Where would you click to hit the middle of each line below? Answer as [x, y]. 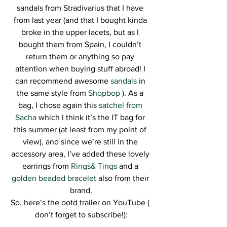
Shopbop [103, 93]
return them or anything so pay [81, 56]
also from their [123, 178]
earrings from [46, 166]
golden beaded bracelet [54, 178]
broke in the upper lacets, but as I [81, 32]
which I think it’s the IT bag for [92, 117]
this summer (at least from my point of [81, 129]
